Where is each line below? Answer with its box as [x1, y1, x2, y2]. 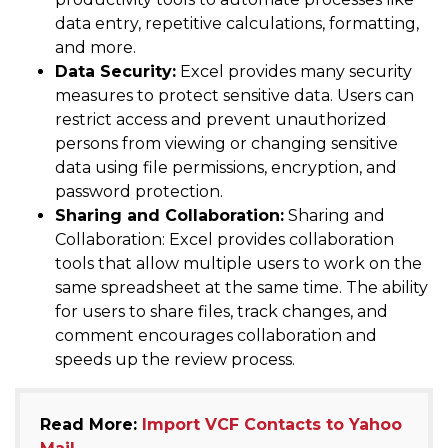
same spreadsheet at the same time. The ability [55, 278, 428, 298]
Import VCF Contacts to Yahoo [142, 415, 402, 435]
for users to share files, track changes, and [55, 302, 388, 322]
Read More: [40, 415, 142, 435]
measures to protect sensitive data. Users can [55, 86, 414, 106]
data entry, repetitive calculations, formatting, [55, 14, 419, 34]
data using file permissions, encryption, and [55, 158, 397, 178]
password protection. [55, 182, 223, 202]
